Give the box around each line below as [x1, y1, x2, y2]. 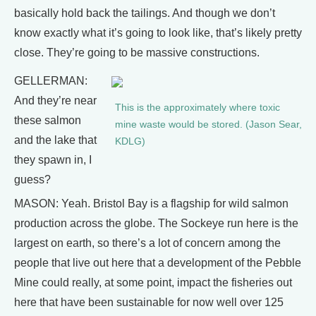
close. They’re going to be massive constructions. [14, 47, 260, 59]
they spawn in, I [14, 154, 92, 166]
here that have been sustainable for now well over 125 [14, 296, 284, 308]
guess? [14, 174, 51, 186]
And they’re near [14, 95, 97, 107]
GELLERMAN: [14, 75, 87, 87]
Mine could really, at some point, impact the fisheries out [14, 276, 292, 288]
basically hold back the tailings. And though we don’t [14, 7, 275, 19]
